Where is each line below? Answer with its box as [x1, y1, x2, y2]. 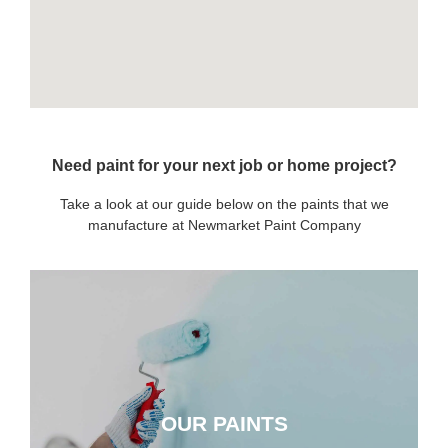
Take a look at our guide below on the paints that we [59, 195, 389, 212]
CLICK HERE [178, 425, 270, 443]
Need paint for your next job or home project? [51, 156, 397, 174]
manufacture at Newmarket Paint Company [87, 216, 361, 233]
